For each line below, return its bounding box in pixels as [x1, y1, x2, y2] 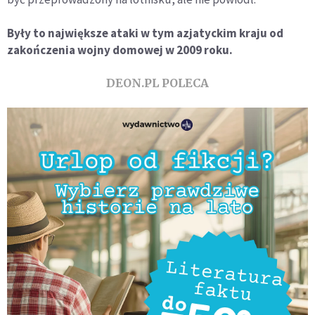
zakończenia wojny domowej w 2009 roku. [7, 42, 233, 58]
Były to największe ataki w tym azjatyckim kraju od [7, 25, 283, 41]
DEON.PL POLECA [106, 76, 209, 91]
